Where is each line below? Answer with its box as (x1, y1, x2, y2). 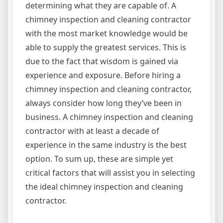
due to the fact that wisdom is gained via (25, 56, 178, 67)
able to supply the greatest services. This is (25, 42, 186, 53)
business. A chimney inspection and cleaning (25, 111, 193, 123)
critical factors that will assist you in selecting (25, 167, 195, 179)
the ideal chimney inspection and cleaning (25, 181, 183, 193)
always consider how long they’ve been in (25, 98, 182, 109)
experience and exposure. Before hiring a (25, 70, 181, 81)
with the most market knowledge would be (25, 28, 188, 39)
